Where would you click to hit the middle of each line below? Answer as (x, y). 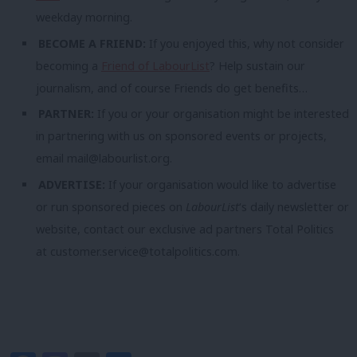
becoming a (69, 65)
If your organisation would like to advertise (223, 184)
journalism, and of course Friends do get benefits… (172, 88)
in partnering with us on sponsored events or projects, (181, 136)
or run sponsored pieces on (111, 206)
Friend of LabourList (155, 65)
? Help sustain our (257, 65)
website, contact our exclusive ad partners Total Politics (185, 229)
